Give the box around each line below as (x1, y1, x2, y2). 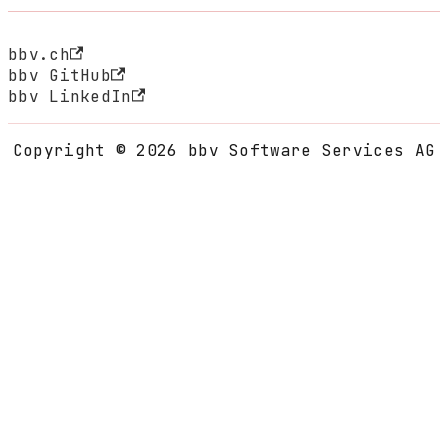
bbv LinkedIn (8, 85, 132, 107)
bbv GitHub (8, 64, 111, 86)
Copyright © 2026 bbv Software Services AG (12, 139, 436, 161)
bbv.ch (8, 43, 70, 65)
